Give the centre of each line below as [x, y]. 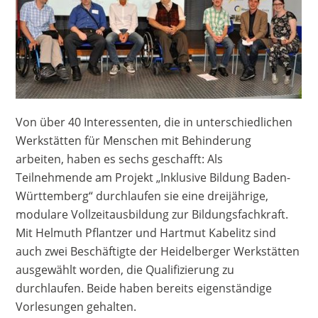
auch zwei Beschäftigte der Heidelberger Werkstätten [158, 252]
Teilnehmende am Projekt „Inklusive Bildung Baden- [153, 178]
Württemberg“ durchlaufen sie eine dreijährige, [142, 196]
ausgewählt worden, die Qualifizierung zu [125, 270]
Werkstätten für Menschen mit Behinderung [134, 141]
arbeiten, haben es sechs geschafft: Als [120, 159]
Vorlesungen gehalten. [76, 307]
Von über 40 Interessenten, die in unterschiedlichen [154, 122]
